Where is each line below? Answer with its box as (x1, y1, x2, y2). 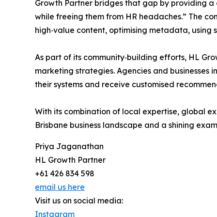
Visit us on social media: (35, 196, 123, 206)
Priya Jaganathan (35, 141, 104, 152)
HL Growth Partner (35, 155, 106, 165)
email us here (35, 182, 85, 192)
